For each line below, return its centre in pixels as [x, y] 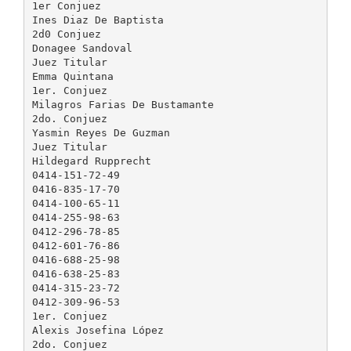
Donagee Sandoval [82, 48]
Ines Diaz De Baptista [98, 20]
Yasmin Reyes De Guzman [101, 132]
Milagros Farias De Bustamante [123, 104]
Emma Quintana [72, 76]
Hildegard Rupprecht [91, 161]
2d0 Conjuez [66, 34]
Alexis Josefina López [98, 330]
